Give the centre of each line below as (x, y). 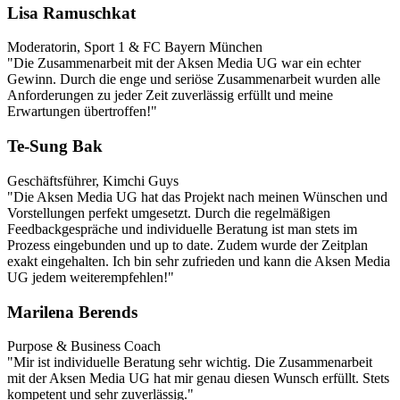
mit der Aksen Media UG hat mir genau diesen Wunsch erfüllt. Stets (198, 379)
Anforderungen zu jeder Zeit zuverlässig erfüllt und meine (170, 96)
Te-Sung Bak (55, 146)
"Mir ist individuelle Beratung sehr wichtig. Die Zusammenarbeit (190, 362)
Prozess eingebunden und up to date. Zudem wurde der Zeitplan (187, 245)
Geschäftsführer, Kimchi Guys (93, 180)
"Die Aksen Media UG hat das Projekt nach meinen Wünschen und (197, 196)
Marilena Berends (72, 312)
